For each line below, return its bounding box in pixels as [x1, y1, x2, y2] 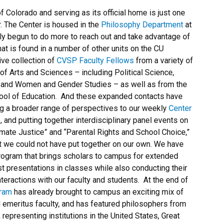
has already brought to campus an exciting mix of [12, 187, 184, 197]
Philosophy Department [101, 20, 183, 29]
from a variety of [134, 56, 193, 65]
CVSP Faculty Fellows [57, 56, 134, 65]
